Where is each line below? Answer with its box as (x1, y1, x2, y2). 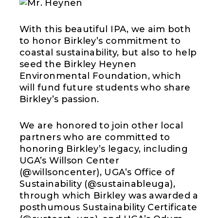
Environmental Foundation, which (19, 71, 182, 82)
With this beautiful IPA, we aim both (19, 24, 191, 35)
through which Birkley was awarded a (19, 190, 199, 201)
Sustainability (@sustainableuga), (19, 179, 175, 190)
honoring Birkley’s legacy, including (19, 144, 188, 155)
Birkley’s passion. (19, 94, 99, 105)
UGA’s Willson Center (19, 155, 120, 166)
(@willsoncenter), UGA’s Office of (19, 167, 175, 178)
